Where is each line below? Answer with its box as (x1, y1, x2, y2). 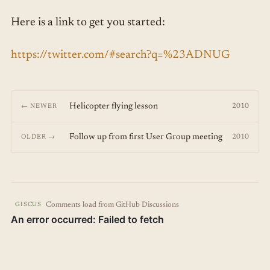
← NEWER (20, 102, 58, 110)
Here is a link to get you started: (10, 16, 165, 28)
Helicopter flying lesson (69, 101, 158, 111)
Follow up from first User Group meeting (69, 133, 222, 142)
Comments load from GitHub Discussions (46, 201, 180, 209)
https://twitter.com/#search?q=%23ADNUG (10, 49, 230, 61)
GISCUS (15, 201, 42, 209)
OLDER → (20, 134, 56, 141)
